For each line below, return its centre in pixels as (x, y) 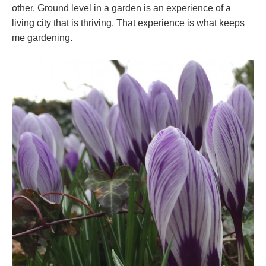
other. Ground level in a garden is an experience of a (121, 8)
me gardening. (42, 38)
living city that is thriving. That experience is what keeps (128, 23)
